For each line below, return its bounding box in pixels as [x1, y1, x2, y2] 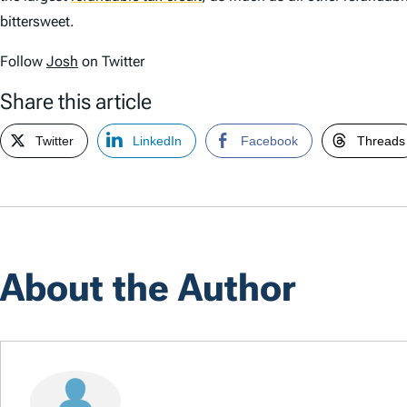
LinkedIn [133, 133, 182, 148]
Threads [357, 133, 405, 148]
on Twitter [78, 52, 144, 70]
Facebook [241, 133, 298, 148]
